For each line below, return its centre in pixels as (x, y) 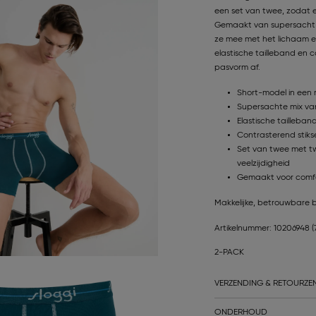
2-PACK (229, 252)
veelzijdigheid (263, 163)
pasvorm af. (237, 67)
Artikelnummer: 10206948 (263, 228)
